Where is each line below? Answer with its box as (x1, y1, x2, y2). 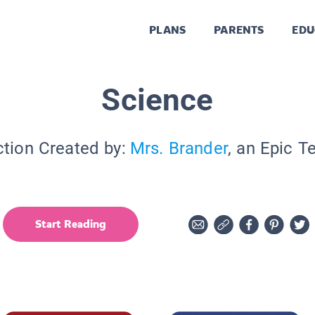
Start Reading (35, 216, 106, 231)
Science (101, 81, 214, 118)
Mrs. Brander (129, 138, 229, 158)
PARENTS (214, 22, 264, 38)
